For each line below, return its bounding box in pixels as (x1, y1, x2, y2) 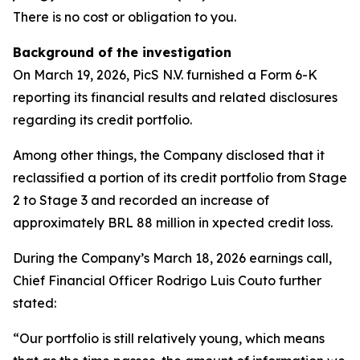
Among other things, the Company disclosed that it (13, 147, 325, 163)
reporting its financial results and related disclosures (13, 89, 337, 105)
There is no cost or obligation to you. (13, 9, 236, 25)
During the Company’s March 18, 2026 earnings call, (13, 250, 332, 266)
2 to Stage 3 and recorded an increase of (13, 192, 269, 208)
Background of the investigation (13, 44, 231, 60)
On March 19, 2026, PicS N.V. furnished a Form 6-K (13, 67, 317, 83)
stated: (13, 295, 56, 311)
